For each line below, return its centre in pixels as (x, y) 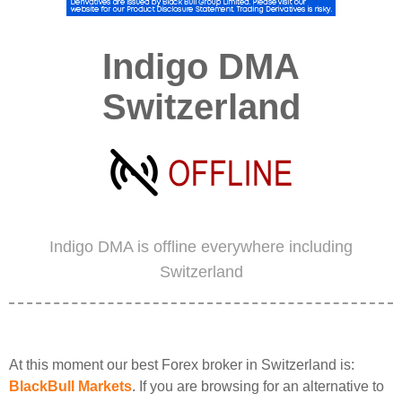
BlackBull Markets (70, 386)
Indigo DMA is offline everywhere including (201, 247)
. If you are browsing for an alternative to (258, 386)
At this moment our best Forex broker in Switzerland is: (182, 365)
